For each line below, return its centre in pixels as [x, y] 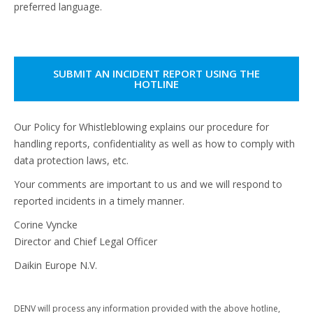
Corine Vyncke [46, 225]
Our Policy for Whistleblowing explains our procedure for [141, 127]
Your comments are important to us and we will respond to [148, 184]
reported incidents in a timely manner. [99, 201]
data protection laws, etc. [71, 160]
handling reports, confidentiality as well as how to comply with [154, 144]
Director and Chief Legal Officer [86, 241]
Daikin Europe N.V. [56, 265]
